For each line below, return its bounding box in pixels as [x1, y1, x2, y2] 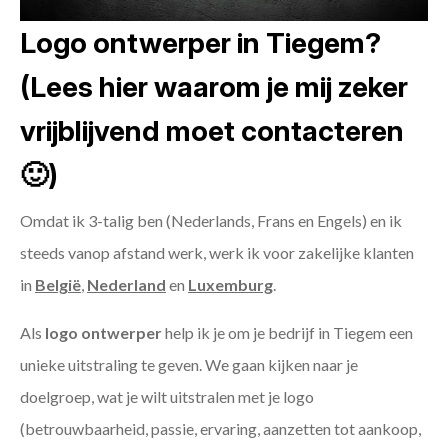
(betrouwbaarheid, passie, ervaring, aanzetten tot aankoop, [20, 419, 421, 439]
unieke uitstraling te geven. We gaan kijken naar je [20, 355, 358, 375]
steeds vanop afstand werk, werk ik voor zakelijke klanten [20, 243, 414, 263]
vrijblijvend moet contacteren [20, 114, 404, 149]
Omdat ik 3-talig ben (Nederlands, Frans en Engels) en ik [20, 211, 402, 231]
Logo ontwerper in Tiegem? [20, 26, 381, 61]
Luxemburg [188, 275, 273, 295]
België [35, 275, 81, 295]
